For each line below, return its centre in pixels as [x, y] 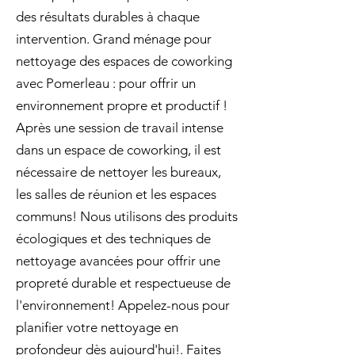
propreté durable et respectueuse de [123, 283]
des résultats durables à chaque [108, 17]
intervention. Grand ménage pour [114, 39]
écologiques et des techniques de [113, 239]
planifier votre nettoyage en [97, 327]
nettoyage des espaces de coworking [124, 61]
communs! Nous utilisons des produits [127, 216]
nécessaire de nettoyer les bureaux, [118, 172]
